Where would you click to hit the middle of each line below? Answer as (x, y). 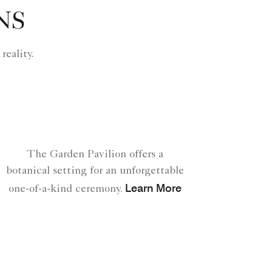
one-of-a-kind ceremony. (65, 190)
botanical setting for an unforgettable (95, 172)
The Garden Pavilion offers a (95, 155)
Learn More (153, 188)
